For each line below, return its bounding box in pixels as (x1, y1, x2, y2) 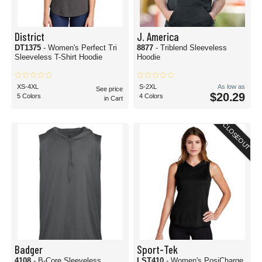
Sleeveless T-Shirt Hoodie (15, 53, 102, 61)
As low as (218, 83, 245, 90)
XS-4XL (17, 83, 39, 90)
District (15, 29, 44, 43)
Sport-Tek (137, 242, 178, 256)
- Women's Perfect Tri (43, 43, 117, 52)
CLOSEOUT (221, 121, 252, 151)
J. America (137, 29, 179, 43)
